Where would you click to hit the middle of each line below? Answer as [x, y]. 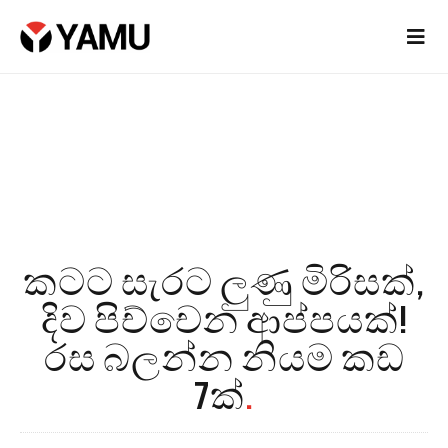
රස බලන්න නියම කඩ [224, 360]
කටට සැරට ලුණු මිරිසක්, [224, 284]
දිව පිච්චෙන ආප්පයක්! [224, 322]
